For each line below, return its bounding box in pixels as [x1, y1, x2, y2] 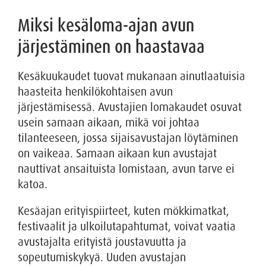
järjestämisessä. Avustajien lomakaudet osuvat [18, 99, 242, 115]
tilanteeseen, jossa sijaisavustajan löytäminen [18, 130, 238, 145]
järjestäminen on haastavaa [18, 34, 205, 58]
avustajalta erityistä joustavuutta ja [18, 234, 186, 249]
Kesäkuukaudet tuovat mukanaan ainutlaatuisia [18, 68, 245, 84]
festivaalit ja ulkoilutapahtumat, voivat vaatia [18, 218, 236, 234]
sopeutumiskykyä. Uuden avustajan [18, 249, 186, 265]
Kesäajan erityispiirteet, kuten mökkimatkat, [18, 203, 229, 218]
